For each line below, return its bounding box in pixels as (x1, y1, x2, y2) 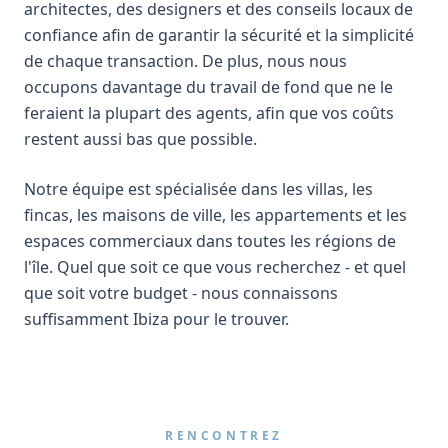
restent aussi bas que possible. (24, 128, 257, 150)
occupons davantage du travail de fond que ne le (24, 76, 393, 98)
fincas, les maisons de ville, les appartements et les (24, 204, 407, 226)
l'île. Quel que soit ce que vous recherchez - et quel (24, 256, 406, 278)
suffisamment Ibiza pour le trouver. (24, 308, 289, 330)
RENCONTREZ (165, 427, 283, 444)
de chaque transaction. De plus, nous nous (24, 50, 347, 72)
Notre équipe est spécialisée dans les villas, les (24, 178, 373, 200)
